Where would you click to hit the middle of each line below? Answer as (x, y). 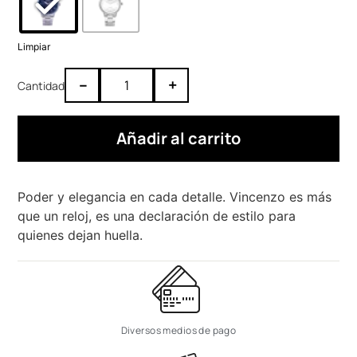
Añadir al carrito (178, 139)
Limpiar (34, 47)
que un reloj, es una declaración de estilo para (157, 216)
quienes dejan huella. (80, 235)
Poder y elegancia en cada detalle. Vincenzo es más (175, 197)
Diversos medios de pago (178, 330)
